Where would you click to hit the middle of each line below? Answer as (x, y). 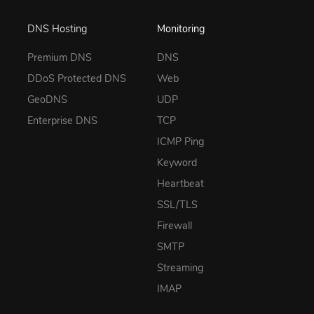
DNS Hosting (57, 28)
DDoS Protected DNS (77, 79)
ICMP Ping (180, 142)
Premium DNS (60, 58)
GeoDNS (47, 100)
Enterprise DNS (62, 121)
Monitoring (181, 28)
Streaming (180, 268)
